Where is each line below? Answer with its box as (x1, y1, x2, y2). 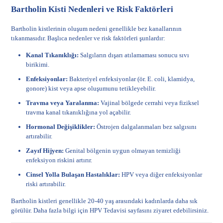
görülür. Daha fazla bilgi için (11, 207, 90, 214)
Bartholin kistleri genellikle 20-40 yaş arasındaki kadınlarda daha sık (11, 197, 198, 205)
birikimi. (26, 61, 50, 68)
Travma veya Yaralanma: (26, 99, 100, 107)
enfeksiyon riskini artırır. (26, 156, 93, 164)
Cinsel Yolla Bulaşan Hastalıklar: (26, 171, 120, 178)
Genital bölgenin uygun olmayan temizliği (64, 147, 181, 154)
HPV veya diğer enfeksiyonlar (120, 171, 203, 178)
